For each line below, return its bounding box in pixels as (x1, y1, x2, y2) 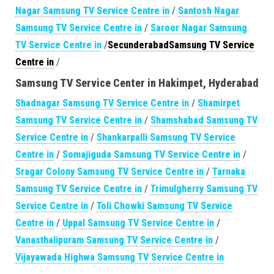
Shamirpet (198, 97, 240, 109)
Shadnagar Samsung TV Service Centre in (15, 97, 189, 109)
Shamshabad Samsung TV (150, 114, 257, 126)
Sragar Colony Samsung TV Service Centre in (15, 166, 204, 177)
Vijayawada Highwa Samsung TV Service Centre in (15, 251, 224, 263)
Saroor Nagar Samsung (150, 22, 247, 34)
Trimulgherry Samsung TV (150, 183, 257, 194)
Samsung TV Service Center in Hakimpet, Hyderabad (15, 76, 259, 89)
